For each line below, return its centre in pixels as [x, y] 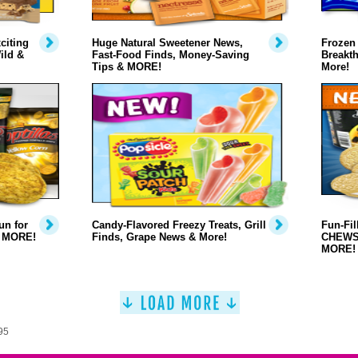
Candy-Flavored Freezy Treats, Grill [179, 225]
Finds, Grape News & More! [159, 237]
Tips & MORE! [126, 67]
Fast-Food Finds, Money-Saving [170, 55]
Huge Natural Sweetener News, [167, 43]
